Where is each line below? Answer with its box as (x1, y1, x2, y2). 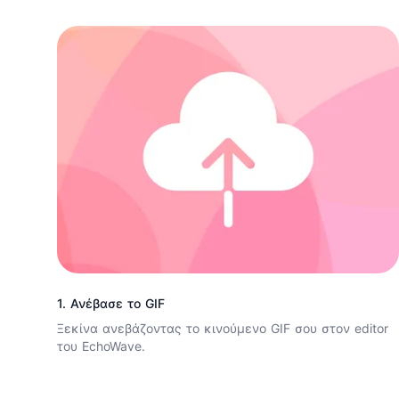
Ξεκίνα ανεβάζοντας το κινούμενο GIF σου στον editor (57, 321, 388, 337)
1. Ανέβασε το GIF (57, 296, 165, 312)
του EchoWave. (57, 338, 145, 354)
